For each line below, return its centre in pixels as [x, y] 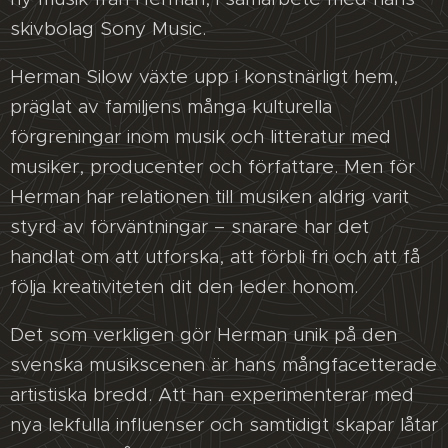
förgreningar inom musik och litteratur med [200, 137]
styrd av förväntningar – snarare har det [189, 227]
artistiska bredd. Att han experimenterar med [212, 395]
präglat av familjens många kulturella [171, 107]
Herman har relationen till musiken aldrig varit [209, 197]
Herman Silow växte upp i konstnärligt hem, [204, 77]
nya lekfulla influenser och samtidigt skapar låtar [224, 425]
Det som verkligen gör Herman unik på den [203, 335]
